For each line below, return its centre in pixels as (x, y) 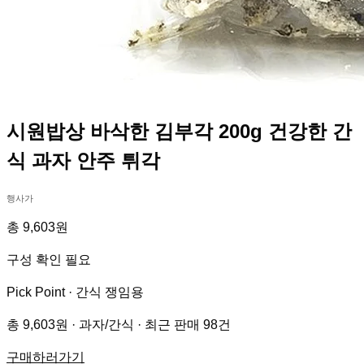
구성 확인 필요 (49, 260)
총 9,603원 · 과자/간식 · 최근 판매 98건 (119, 325)
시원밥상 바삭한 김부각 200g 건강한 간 (179, 132)
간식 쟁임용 (110, 292)
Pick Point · (41, 292)
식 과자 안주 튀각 (83, 161)
